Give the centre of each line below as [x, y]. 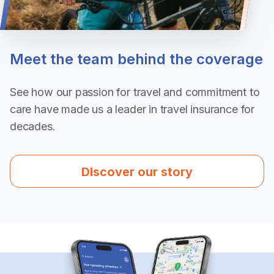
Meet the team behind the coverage [136, 59]
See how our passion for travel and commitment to [135, 92]
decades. [33, 126]
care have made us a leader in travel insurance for [132, 109]
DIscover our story [137, 172]
